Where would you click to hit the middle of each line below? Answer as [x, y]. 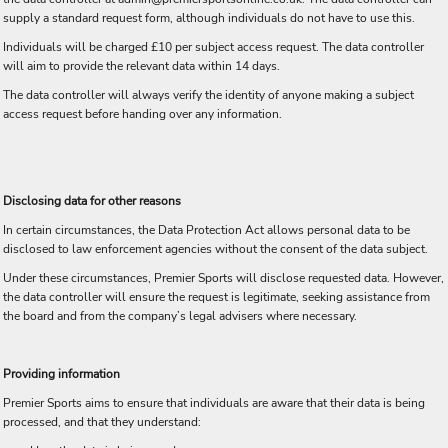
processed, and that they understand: [102, 422]
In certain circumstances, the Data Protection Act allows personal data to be [206, 230]
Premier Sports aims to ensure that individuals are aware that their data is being [214, 403]
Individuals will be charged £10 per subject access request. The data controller [213, 47]
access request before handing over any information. [142, 114]
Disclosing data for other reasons [92, 201]
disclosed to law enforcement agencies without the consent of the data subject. [215, 249]
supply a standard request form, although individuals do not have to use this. [209, 18]
